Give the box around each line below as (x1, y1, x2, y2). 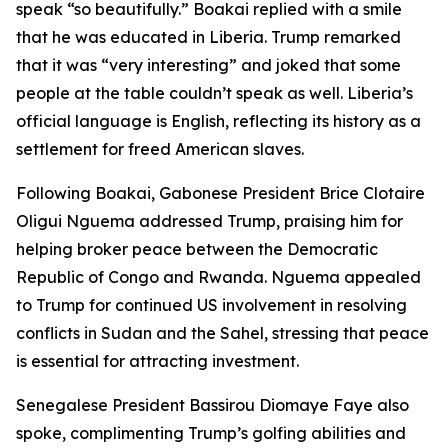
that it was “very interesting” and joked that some (16, 55, 401, 75)
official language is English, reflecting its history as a (16, 111, 421, 131)
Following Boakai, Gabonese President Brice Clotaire (16, 183, 425, 203)
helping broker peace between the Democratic (16, 239, 378, 259)
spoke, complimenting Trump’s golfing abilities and (16, 423, 406, 443)
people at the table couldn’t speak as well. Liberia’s (16, 83, 413, 103)
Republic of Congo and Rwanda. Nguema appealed (16, 267, 421, 287)
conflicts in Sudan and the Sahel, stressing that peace (16, 323, 429, 343)
